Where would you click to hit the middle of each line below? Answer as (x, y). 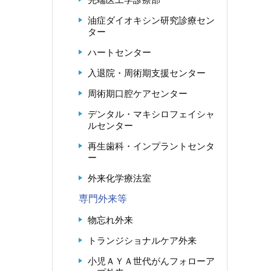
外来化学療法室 (119, 178)
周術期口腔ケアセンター (138, 93)
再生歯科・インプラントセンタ (151, 146)
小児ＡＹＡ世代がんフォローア (151, 261)
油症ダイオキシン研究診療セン (151, 20)
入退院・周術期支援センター (147, 73)
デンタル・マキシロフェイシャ (151, 114)
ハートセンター (119, 52)
